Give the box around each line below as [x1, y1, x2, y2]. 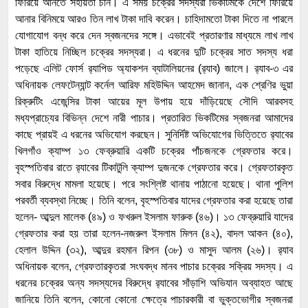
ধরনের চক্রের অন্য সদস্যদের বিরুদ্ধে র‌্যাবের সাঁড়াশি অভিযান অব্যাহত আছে [15, 277, 293, 289]
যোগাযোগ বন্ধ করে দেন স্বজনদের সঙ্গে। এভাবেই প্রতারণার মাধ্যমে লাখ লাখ [15, 30, 293, 42]
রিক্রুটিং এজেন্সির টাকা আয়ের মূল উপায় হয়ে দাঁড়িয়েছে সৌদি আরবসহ [15, 96, 293, 108]
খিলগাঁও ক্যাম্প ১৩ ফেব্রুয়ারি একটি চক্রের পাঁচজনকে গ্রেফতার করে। [15, 145, 293, 157]
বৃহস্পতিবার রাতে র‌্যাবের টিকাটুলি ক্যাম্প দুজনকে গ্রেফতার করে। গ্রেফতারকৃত [15, 162, 293, 174]
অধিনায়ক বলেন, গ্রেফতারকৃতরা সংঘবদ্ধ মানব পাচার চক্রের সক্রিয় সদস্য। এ [15, 261, 293, 273]
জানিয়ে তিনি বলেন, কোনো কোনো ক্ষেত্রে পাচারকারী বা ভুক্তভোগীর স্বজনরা [15, 294, 293, 306]
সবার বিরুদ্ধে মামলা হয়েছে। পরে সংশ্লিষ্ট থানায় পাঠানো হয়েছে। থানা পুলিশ [15, 178, 293, 190]
